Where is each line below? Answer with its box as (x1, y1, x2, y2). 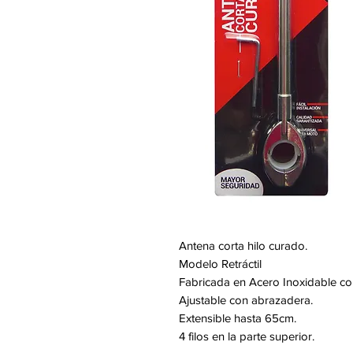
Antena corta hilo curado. (179, 239, 307, 253)
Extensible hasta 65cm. (179, 311, 296, 325)
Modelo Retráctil (179, 257, 262, 271)
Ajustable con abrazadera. (179, 293, 313, 307)
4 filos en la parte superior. (179, 329, 314, 344)
